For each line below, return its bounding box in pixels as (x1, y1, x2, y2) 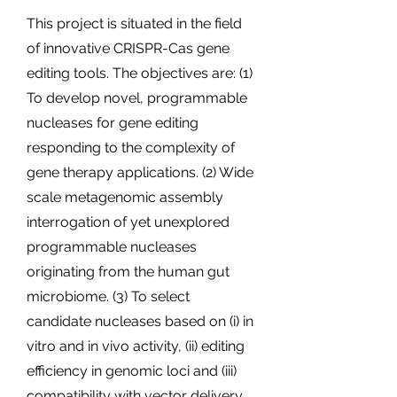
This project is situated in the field (27, 15, 242, 32)
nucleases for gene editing (27, 114, 198, 131)
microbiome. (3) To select (27, 288, 190, 305)
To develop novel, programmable (27, 90, 247, 106)
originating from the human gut (27, 263, 230, 280)
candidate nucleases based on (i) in (27, 313, 253, 330)
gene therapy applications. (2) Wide (27, 164, 253, 181)
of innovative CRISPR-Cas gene (27, 40, 230, 57)
